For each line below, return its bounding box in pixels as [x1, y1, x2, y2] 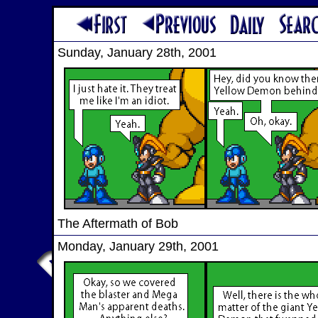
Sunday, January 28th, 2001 [57, 45, 216, 60]
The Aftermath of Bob [57, 216, 178, 231]
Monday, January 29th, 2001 [57, 239, 219, 253]
